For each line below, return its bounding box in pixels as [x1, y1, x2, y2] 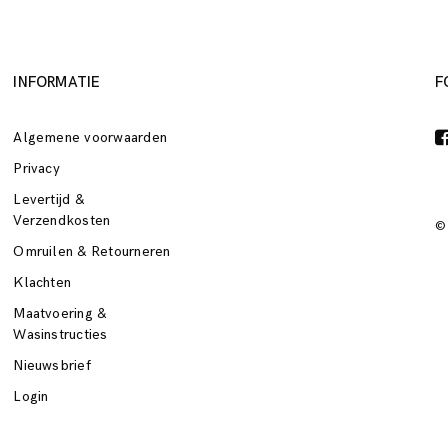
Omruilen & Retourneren [13, 243, 171, 261]
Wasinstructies [13, 326, 108, 344]
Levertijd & [13, 191, 84, 209]
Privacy [13, 160, 60, 178]
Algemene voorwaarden [13, 129, 168, 147]
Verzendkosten [13, 212, 111, 230]
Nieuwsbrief [13, 357, 91, 375]
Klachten [13, 274, 72, 292]
